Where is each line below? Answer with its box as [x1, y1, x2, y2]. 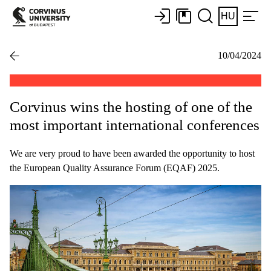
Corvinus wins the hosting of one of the [10, 98, 252, 115]
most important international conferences [10, 116, 260, 133]
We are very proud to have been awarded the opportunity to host [10, 148, 255, 158]
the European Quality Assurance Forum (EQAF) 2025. [10, 162, 220, 173]
